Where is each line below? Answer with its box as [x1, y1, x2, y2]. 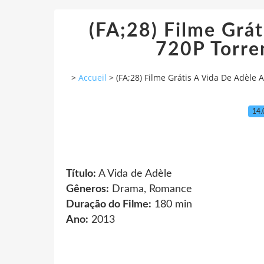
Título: [66, 168, 96, 179]
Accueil [78, 72, 107, 84]
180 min [151, 199, 192, 210]
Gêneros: [66, 183, 109, 194]
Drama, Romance [109, 183, 192, 194]
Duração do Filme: [66, 199, 151, 210]
